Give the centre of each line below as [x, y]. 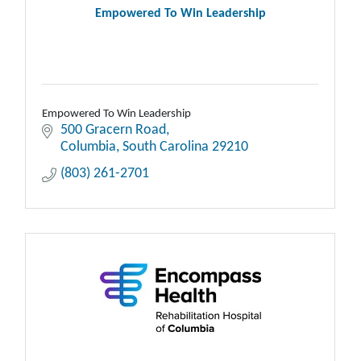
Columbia [88, 147]
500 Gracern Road [113, 130]
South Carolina [165, 147]
